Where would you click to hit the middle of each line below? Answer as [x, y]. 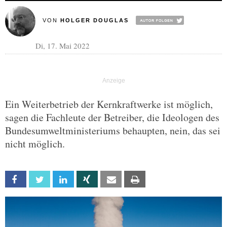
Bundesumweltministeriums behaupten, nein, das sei [113, 130]
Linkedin [85, 180]
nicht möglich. [35, 144]
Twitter [61, 180]
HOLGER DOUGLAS [94, 20]
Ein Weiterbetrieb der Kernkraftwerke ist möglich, [109, 104]
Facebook [40, 180]
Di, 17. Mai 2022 [63, 46]
